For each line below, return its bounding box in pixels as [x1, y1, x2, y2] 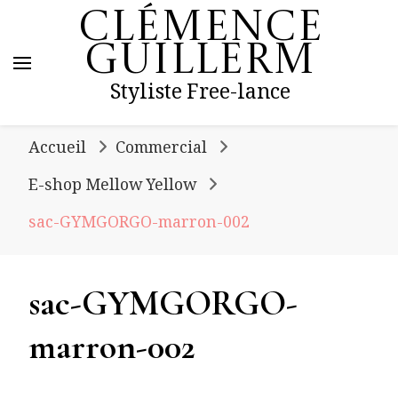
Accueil [28, 137, 86, 163]
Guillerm [84, 41, 315, 84]
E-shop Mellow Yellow [28, 174, 196, 201]
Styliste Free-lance [109, 78, 291, 113]
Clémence [77, 8, 322, 51]
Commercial [115, 137, 207, 163]
